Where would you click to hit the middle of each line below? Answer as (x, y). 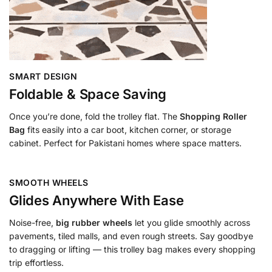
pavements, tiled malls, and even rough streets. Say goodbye (131, 236)
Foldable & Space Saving (88, 94)
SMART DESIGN (43, 76)
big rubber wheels (94, 223)
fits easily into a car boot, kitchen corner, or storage (128, 130)
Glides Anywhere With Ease (97, 201)
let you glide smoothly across (191, 223)
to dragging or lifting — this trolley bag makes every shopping (132, 250)
